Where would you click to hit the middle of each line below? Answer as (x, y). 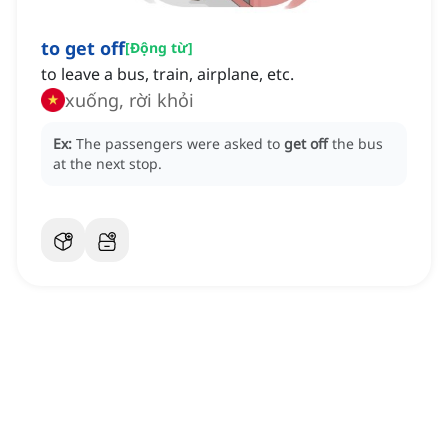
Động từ (159, 48)
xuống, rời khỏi (129, 100)
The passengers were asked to (180, 144)
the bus (357, 144)
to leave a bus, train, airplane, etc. (167, 74)
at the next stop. (107, 164)
